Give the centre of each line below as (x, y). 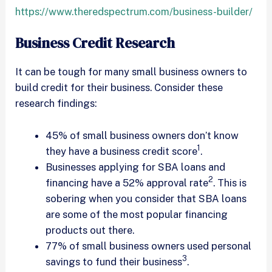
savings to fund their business (114, 261)
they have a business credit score (121, 151)
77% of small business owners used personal (148, 246)
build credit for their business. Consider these (119, 88)
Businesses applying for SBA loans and (135, 167)
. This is (229, 182)
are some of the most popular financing (136, 214)
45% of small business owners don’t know (142, 135)
